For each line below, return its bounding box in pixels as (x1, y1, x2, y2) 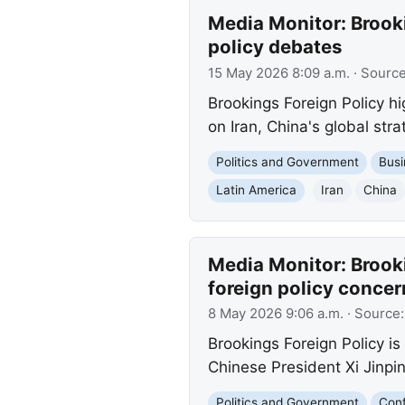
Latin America (215, 183, 297, 198)
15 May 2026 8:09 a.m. (207, 64, 350, 81)
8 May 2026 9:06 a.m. (207, 305, 344, 322)
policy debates (207, 35, 342, 59)
